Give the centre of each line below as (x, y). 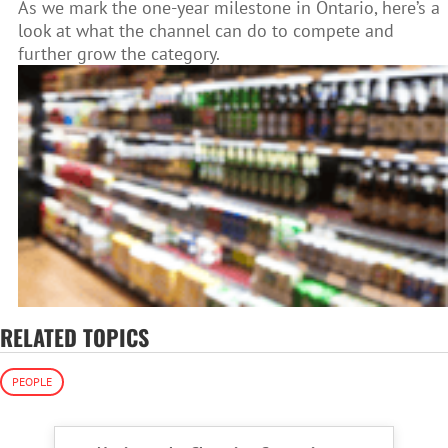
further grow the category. (119, 54)
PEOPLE (32, 381)
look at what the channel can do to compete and (206, 31)
